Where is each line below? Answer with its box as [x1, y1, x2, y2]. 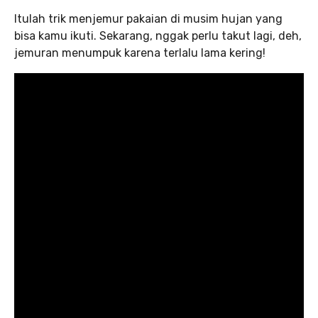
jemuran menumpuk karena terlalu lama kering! [14, 45, 265, 60]
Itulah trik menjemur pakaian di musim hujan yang [14, 11, 283, 26]
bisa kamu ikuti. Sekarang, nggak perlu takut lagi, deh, [14, 28, 302, 43]
